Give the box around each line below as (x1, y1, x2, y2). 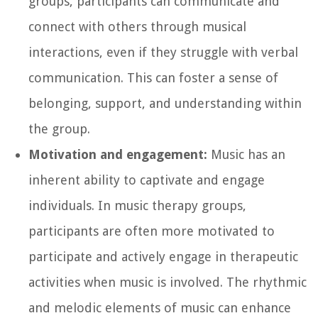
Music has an (207, 146, 285, 162)
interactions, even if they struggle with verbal (28, 44, 298, 60)
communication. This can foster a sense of (28, 70, 278, 85)
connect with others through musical (28, 18, 246, 34)
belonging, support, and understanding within (28, 95, 302, 111)
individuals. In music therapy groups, (28, 197, 246, 213)
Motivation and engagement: (28, 146, 207, 162)
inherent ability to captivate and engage (28, 172, 265, 187)
